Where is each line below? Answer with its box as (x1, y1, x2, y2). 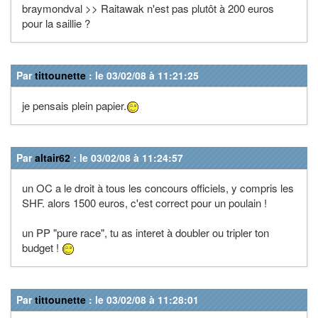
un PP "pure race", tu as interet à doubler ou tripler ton (22, 224, 269, 240)
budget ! (22, 239, 62, 255)
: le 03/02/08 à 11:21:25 (86, 67, 199, 82)
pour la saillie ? (22, 16, 90, 31)
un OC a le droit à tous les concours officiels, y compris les (22, 180, 294, 195)
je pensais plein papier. (22, 97, 126, 113)
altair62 (35, 150, 70, 165)
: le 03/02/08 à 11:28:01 (86, 292, 199, 307)
